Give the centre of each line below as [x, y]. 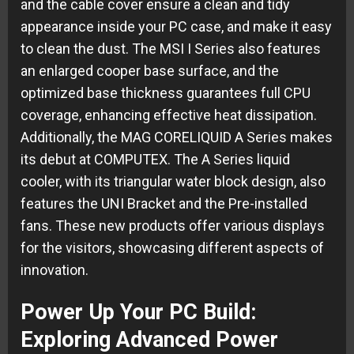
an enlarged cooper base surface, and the [150, 70]
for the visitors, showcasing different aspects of [172, 247]
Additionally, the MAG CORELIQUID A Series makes [177, 137]
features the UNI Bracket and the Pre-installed [164, 203]
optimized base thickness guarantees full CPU [166, 92]
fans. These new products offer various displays [173, 225]
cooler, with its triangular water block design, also [173, 181]
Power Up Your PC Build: [138, 313]
